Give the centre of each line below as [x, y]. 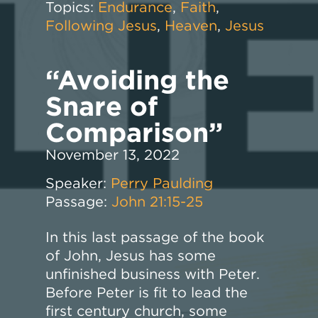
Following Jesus [102, 25]
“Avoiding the [138, 79]
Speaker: [76, 183]
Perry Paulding [162, 183]
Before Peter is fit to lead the [147, 292]
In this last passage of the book [155, 237]
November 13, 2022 [113, 154]
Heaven [191, 25]
